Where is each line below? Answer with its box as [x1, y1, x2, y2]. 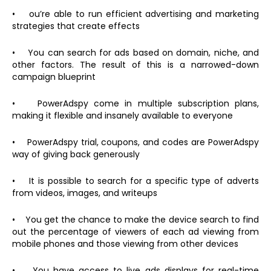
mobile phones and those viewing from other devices [12, 238, 238, 250]
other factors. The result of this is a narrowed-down [12, 59, 259, 71]
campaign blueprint [12, 71, 96, 83]
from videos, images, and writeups [12, 187, 157, 200]
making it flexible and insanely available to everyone [12, 109, 233, 122]
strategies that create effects [12, 20, 140, 33]
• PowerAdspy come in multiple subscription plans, [12, 97, 259, 110]
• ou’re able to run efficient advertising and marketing [12, 8, 259, 21]
